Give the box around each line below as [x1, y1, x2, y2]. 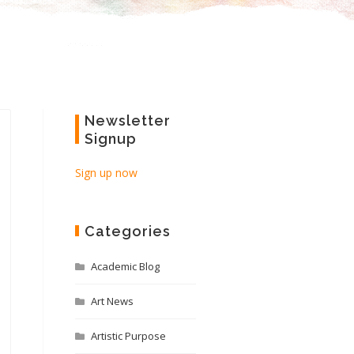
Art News [90, 294, 134, 308]
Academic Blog [90, 259, 160, 273]
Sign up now [74, 165, 137, 180]
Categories [84, 223, 171, 239]
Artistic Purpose [90, 329, 166, 343]
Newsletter [84, 112, 171, 129]
